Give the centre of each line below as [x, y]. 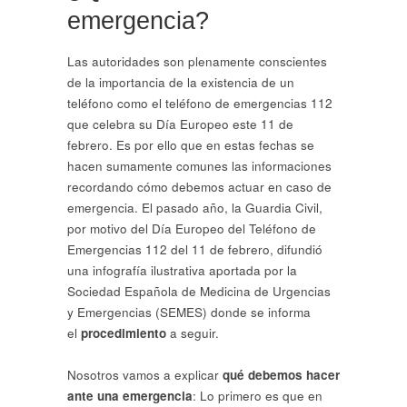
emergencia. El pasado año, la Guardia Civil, [195, 207]
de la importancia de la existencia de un [181, 82]
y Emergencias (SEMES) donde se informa [189, 312]
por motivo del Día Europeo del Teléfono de [192, 228]
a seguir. [196, 333]
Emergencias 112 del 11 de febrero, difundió [195, 249]
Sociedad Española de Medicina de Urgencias [199, 291]
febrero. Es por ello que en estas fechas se [191, 144]
